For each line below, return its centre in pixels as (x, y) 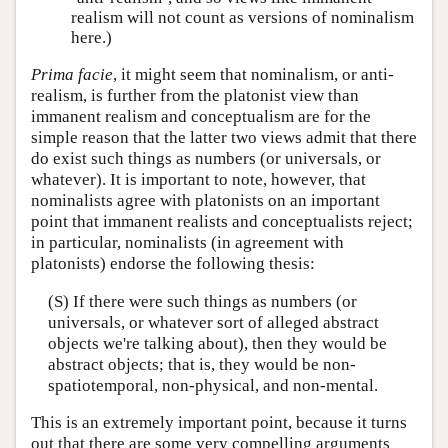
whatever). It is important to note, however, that (198, 180)
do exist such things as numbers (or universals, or (206, 159)
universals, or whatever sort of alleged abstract (213, 322)
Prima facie (72, 75)
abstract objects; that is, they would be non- (201, 364)
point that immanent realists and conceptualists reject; (222, 222)
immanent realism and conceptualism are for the (201, 117)
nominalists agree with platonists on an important (205, 201)
